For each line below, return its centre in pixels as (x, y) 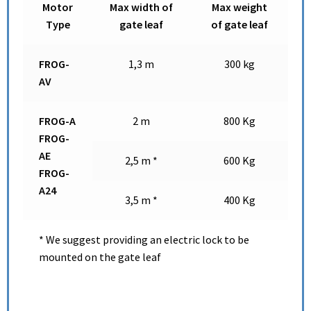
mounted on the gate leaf (100, 257)
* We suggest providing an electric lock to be (144, 240)
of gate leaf (239, 25)
